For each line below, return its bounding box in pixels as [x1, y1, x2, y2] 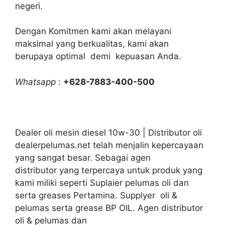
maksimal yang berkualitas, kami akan [15, 39, 169, 49]
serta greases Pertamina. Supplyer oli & [15, 190, 177, 200]
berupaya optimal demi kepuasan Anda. [15, 51, 181, 61]
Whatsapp [15, 76, 56, 87]
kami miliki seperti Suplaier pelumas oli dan [15, 177, 189, 188]
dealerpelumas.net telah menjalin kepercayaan [15, 140, 203, 150]
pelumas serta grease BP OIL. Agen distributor [15, 202, 205, 213]
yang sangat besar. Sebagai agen [15, 152, 151, 163]
